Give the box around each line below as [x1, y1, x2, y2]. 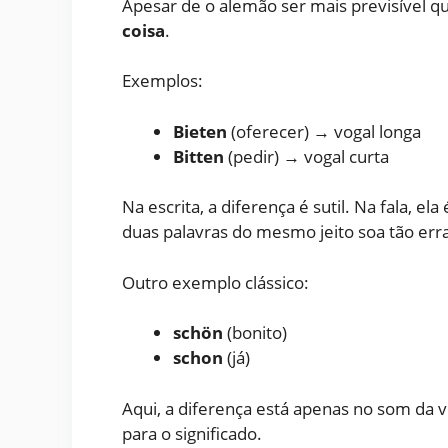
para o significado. [122, 421, 262, 445]
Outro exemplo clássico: [122, 270, 309, 294]
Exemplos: [122, 69, 203, 93]
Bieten [173, 119, 227, 143]
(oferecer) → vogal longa [227, 119, 421, 143]
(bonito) [223, 321, 287, 345]
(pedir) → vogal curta [224, 144, 389, 168]
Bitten [173, 144, 224, 168]
